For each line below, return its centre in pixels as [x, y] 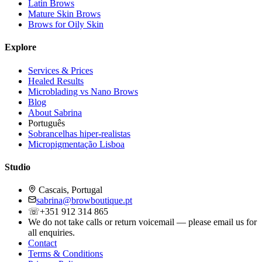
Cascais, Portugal [69, 190]
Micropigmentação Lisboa [76, 144]
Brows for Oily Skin [66, 25]
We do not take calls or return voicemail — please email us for [142, 222]
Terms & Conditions [65, 254]
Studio [18, 167]
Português [46, 123]
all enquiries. [51, 233]
